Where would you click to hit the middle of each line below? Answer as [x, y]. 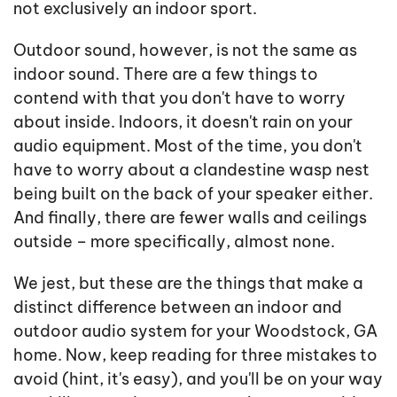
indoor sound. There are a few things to [166, 74]
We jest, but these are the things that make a [188, 283]
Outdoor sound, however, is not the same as [185, 50]
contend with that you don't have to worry [179, 97]
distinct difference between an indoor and [178, 307]
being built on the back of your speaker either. [193, 193]
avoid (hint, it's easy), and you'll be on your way [198, 378]
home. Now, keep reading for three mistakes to [195, 354]
